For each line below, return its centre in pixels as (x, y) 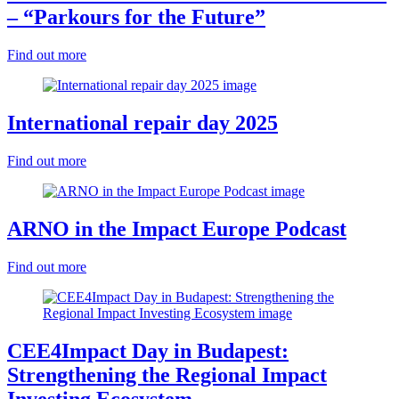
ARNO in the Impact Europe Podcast (177, 229)
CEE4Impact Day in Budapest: (148, 350)
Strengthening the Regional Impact (167, 375)
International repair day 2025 (142, 123)
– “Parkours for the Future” (136, 17)
